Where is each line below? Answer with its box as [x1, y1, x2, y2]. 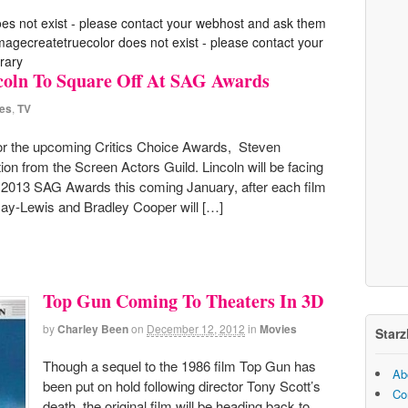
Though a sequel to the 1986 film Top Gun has [43, 356, 316, 376]
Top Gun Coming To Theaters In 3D [43, 287, 323, 314]
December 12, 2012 [147, 320, 245, 336]
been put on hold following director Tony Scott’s [43, 376, 321, 396]
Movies [260, 320, 297, 337]
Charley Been [57, 320, 128, 337]
